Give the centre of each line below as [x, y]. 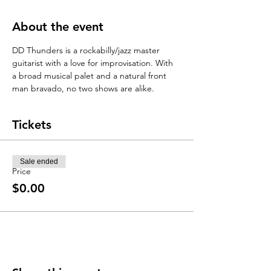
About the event [58, 27]
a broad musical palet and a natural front [90, 76]
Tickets [32, 125]
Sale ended [39, 162]
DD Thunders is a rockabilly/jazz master [87, 50]
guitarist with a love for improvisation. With [94, 63]
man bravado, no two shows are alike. [84, 88]
